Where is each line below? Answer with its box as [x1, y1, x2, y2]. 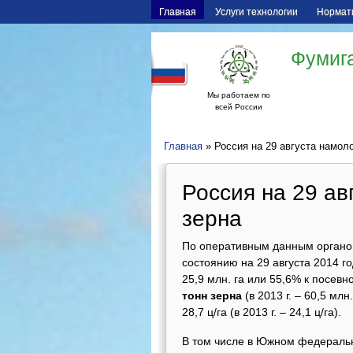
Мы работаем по [207, 91, 270, 99]
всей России [215, 102, 262, 111]
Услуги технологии [215, 6, 298, 17]
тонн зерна [182, 289, 242, 302]
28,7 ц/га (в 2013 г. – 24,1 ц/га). [182, 306, 341, 318]
